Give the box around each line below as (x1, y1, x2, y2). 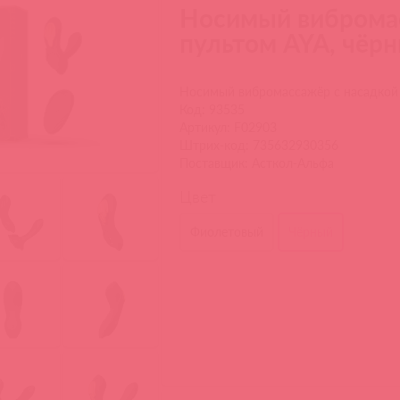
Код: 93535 (179, 102, 246, 117)
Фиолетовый (190, 224, 264, 240)
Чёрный (288, 224, 334, 240)
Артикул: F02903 (179, 120, 278, 135)
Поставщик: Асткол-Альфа (179, 155, 335, 171)
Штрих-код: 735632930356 (179, 137, 339, 153)
